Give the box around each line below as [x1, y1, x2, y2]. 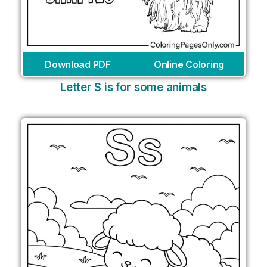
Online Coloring [154, 58, 224, 70]
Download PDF [45, 58, 111, 70]
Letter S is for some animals [60, 80, 207, 94]
